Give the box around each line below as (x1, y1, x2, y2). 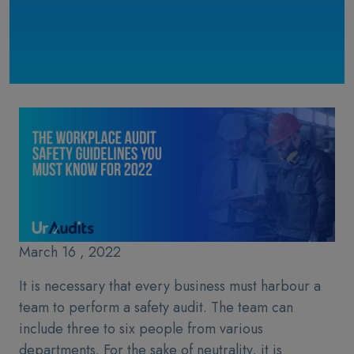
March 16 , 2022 (19, 242, 121, 262)
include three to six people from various (19, 318, 263, 339)
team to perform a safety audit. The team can (19, 297, 293, 318)
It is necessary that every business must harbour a (19, 276, 321, 296)
